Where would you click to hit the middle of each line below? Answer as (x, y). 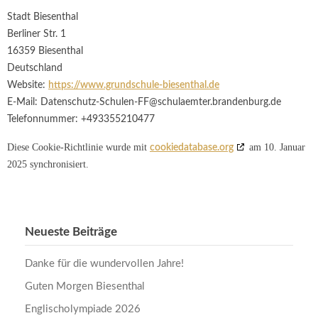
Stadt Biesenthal (43, 17)
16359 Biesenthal (45, 51)
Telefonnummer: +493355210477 (81, 119)
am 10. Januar (276, 147)
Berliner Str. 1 (37, 34)
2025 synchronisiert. (48, 164)
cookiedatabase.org (192, 148)
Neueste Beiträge (71, 231)
